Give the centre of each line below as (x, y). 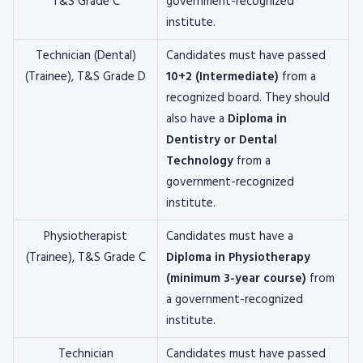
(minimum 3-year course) (236, 279)
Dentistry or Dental (222, 140)
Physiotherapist (85, 237)
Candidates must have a (230, 237)
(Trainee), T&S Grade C (85, 258)
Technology (200, 161)
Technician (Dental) (85, 56)
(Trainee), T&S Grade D (85, 77)
